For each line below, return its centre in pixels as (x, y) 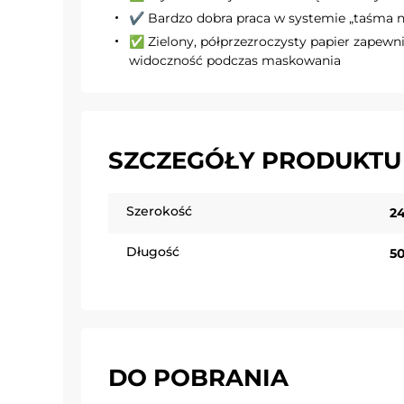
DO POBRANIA (198, 377)
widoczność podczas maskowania (235, 60)
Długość (153, 251)
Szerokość (159, 211)
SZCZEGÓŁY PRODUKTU (255, 160)
